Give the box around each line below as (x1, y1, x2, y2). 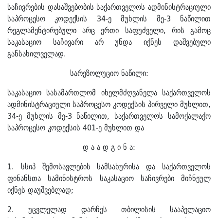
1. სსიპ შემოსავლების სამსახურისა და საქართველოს (7, 160, 211, 173)
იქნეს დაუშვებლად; (7, 183, 73, 197)
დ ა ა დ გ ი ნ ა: (83, 141, 135, 154)
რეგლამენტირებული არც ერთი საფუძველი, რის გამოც (7, 24, 211, 37)
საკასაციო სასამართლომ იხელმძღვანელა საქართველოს (7, 86, 211, 99)
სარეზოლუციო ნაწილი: (70, 67, 148, 80)
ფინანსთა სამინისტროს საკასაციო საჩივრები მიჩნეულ (7, 172, 211, 185)
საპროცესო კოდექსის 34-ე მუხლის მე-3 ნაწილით (7, 12, 211, 25)
